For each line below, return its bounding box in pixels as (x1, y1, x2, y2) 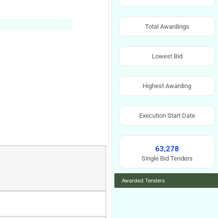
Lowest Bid (151, 53, 182, 60)
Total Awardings (145, 23, 189, 30)
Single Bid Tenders (141, 155, 193, 162)
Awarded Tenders (122, 177, 165, 184)
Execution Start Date (139, 112, 195, 119)
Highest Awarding (143, 82, 192, 90)
